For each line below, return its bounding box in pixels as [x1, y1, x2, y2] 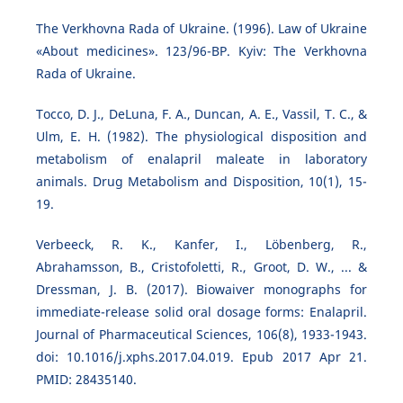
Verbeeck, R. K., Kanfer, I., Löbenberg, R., [35, 236, 368, 254]
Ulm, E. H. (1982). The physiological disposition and [35, 128, 368, 146]
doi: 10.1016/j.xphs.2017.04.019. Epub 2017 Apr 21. [35, 348, 368, 366]
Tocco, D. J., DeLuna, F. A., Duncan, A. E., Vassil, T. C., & [35, 105, 368, 123]
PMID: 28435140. [35, 371, 137, 389]
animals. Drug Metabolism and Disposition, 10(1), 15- [35, 173, 368, 191]
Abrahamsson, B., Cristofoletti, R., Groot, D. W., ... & [35, 258, 368, 276]
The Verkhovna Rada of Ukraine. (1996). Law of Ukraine [35, 20, 368, 38]
